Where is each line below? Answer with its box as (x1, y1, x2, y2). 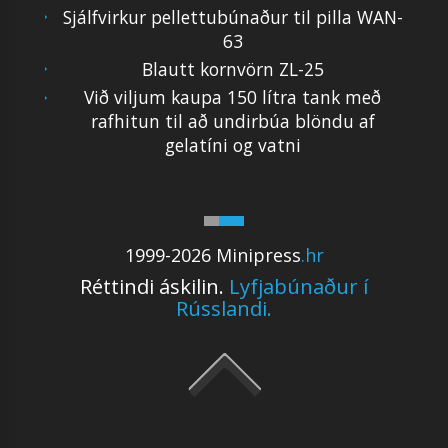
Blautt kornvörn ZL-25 (141, 56, 324, 81)
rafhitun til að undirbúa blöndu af (90, 109, 375, 134)
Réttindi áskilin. (80, 272, 229, 301)
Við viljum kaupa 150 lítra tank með (84, 85, 382, 110)
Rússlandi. (176, 294, 272, 323)
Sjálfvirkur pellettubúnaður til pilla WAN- (62, 4, 403, 29)
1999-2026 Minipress (124, 243, 301, 268)
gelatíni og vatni (164, 133, 301, 158)
